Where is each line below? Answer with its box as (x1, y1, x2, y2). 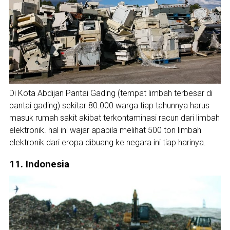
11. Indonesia (9, 159, 69, 170)
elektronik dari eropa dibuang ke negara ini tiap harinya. (9, 137, 206, 147)
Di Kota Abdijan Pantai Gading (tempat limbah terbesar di (9, 88, 213, 98)
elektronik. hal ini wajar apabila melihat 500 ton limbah (9, 125, 201, 135)
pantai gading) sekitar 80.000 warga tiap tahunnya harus (9, 100, 209, 110)
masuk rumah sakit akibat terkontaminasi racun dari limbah (9, 112, 220, 123)
